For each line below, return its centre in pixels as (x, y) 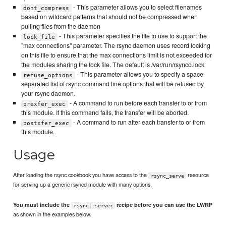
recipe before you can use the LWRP (164, 205)
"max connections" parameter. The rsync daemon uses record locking (116, 46)
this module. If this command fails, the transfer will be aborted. (105, 113)
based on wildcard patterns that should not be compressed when (109, 17)
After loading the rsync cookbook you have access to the (81, 175)
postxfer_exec (46, 123)
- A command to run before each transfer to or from (137, 103)
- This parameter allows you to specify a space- (140, 74)
